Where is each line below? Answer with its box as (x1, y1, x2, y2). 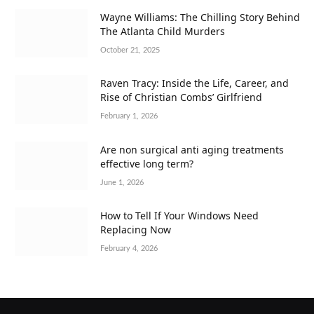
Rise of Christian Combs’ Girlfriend (100, 90, 262, 104)
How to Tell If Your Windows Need (100, 208, 259, 222)
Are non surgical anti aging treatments (100, 142, 284, 156)
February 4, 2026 (100, 244, 158, 252)
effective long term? (100, 156, 193, 170)
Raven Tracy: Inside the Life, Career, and (100, 76, 289, 90)
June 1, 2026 (100, 178, 144, 186)
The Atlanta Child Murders (100, 24, 225, 38)
